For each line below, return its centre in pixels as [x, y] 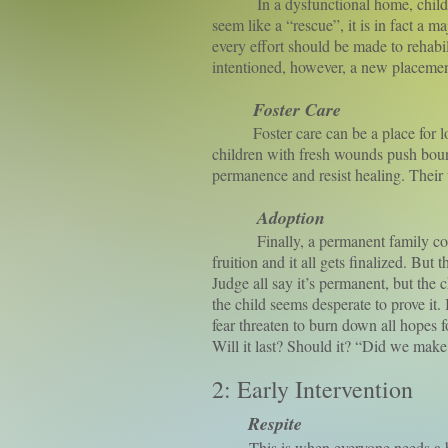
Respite [275, 423]
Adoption [291, 217]
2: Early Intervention [312, 389]
